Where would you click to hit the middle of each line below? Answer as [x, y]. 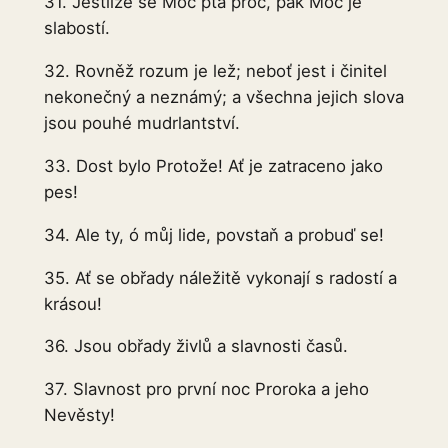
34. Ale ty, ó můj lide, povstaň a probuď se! [213, 234]
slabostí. [76, 28]
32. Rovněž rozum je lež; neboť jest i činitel [215, 71]
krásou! [72, 303]
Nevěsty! [79, 415]
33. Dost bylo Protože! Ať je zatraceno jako [213, 166]
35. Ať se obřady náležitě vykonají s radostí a [220, 277]
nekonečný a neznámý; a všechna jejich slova [223, 97]
